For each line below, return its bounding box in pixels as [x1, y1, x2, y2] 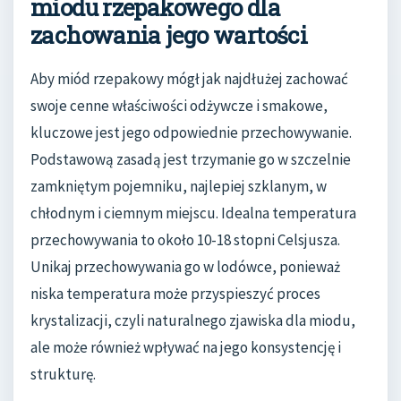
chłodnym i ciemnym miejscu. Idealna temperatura [30, 203, 356, 224]
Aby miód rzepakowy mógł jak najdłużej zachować [30, 69, 348, 90]
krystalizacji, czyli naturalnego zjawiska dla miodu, [30, 311, 355, 331]
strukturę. [30, 364, 96, 385]
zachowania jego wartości [30, 19, 308, 50]
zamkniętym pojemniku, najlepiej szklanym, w [30, 176, 327, 197]
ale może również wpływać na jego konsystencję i [30, 337, 341, 358]
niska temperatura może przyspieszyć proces [30, 284, 320, 304]
